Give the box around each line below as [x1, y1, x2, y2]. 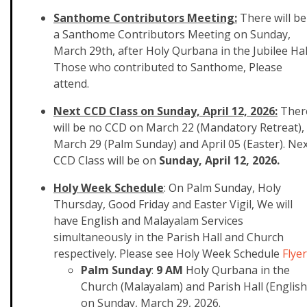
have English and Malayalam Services [53, 213, 243, 228]
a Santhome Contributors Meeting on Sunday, [53, 27, 291, 42]
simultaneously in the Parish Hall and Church [53, 230, 284, 245]
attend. [53, 76, 92, 91]
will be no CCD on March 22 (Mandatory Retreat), [53, 120, 304, 135]
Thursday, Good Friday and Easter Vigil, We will [53, 197, 293, 212]
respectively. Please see [53, 246, 176, 261]
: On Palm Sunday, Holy [164, 180, 281, 195]
